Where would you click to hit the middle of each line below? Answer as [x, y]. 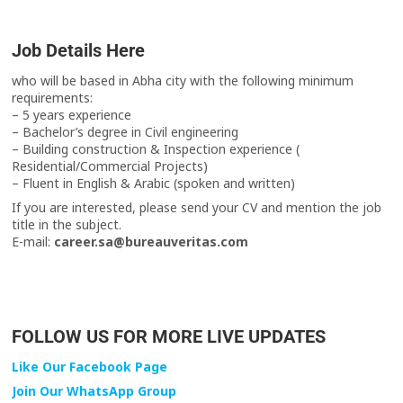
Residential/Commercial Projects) [110, 166]
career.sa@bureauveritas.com [150, 242]
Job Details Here [79, 51]
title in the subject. [67, 225]
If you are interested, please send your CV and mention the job [197, 208]
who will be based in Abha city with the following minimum [183, 81]
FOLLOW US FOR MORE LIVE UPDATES [169, 337]
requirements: [53, 98]
